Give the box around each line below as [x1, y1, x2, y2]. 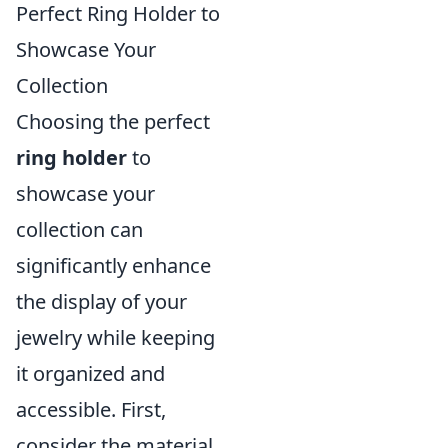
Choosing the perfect [16, 108, 210, 135]
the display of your [16, 288, 187, 315]
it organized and [16, 360, 165, 387]
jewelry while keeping [16, 324, 215, 351]
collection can [16, 216, 143, 243]
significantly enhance [16, 252, 211, 279]
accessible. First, [16, 396, 166, 423]
